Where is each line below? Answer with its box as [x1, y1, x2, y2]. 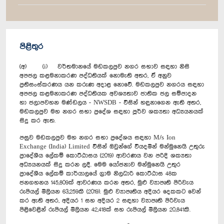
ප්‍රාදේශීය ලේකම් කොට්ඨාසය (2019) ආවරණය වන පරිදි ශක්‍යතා [19, 152, 191, 159]
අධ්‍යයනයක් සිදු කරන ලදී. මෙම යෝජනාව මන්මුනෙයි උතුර [19, 161, 180, 168]
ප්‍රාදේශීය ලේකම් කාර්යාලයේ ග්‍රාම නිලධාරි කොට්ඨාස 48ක [19, 170, 177, 177]
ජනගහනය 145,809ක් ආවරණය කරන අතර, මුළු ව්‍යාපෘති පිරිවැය [19, 179, 193, 186]
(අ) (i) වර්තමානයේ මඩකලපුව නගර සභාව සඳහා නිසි [19, 63, 189, 70]
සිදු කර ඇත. [19, 117, 55, 124]
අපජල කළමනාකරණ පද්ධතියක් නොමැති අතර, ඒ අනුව [19, 72, 171, 79]
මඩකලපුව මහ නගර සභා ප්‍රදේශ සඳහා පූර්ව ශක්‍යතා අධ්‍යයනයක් [19, 108, 203, 115]
